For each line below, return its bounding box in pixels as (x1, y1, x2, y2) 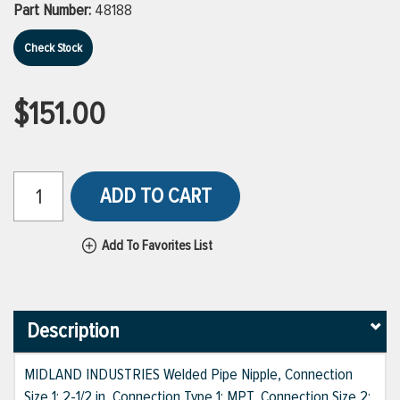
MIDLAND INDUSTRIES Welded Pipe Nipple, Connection (24, 364, 353, 385)
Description (27, 318, 120, 345)
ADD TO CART (99, 183, 212, 209)
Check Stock (24, 40, 82, 55)
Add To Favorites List (102, 237, 212, 254)
